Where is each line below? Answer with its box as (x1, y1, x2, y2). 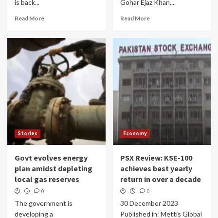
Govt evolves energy (15, 153, 88, 163)
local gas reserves (15, 174, 79, 184)
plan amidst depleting (15, 163, 92, 173)
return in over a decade (120, 174, 201, 184)
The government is (15, 199, 73, 207)
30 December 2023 (120, 199, 178, 207)
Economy (123, 130, 147, 137)
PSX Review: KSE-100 (120, 153, 192, 163)
